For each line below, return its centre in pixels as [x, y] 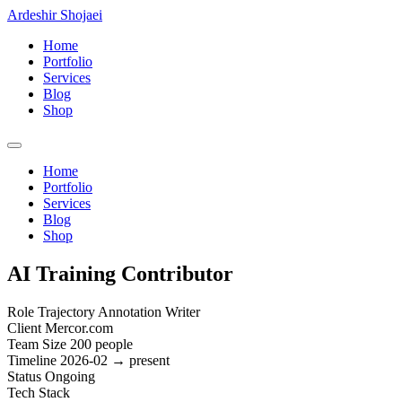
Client [24, 328]
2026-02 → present [115, 360]
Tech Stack [39, 392]
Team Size [37, 344]
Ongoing [70, 376]
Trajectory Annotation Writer [119, 311]
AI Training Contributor [120, 273]
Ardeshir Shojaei [55, 15]
